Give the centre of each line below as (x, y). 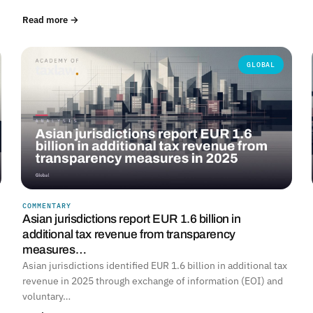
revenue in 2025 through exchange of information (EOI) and (153, 281)
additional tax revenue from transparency (129, 234)
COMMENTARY (47, 205)
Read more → (51, 19)
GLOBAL (261, 64)
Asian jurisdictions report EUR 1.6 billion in (132, 219)
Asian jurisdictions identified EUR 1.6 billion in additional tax (155, 265)
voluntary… (46, 296)
